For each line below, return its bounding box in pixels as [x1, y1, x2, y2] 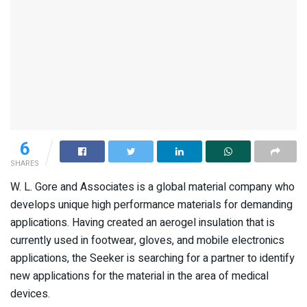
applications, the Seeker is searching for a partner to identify [10, 250, 295, 267]
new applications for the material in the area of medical [10, 268, 269, 285]
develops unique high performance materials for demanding [10, 197, 293, 214]
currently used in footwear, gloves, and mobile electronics [10, 232, 284, 249]
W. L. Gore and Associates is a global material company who [10, 179, 295, 196]
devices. [10, 286, 50, 303]
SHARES [10, 158, 39, 170]
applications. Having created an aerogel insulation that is [10, 214, 275, 232]
